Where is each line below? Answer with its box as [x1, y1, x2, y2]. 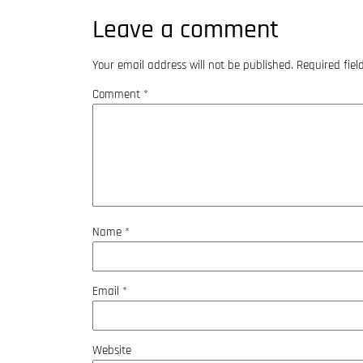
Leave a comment [92, 13, 279, 47]
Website [92, 343, 131, 359]
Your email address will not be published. [92, 58, 293, 74]
